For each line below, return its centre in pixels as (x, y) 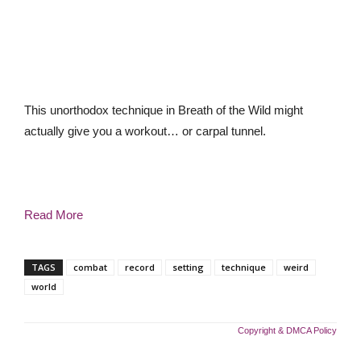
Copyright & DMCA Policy (287, 330)
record (140, 267)
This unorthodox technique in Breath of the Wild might (164, 110)
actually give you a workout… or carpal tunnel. (145, 131)
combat (90, 267)
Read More (54, 215)
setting (188, 267)
